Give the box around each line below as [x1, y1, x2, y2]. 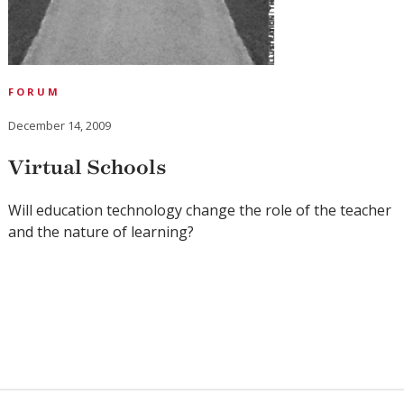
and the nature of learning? [8, 222, 195, 243]
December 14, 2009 [8, 117, 112, 134]
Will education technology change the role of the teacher [8, 200, 392, 221]
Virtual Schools [8, 155, 168, 180]
